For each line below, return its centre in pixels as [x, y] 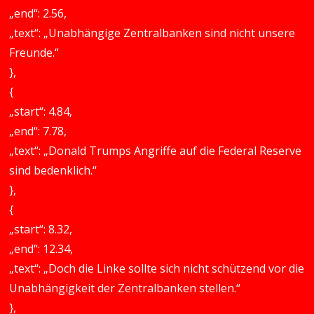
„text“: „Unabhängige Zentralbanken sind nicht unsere [152, 33]
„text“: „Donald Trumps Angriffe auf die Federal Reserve [156, 151]
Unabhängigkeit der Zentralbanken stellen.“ [125, 288]
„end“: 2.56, [38, 13]
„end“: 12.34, [41, 249]
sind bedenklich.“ [53, 170]
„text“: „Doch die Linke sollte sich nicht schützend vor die [157, 268]
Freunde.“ [34, 53]
